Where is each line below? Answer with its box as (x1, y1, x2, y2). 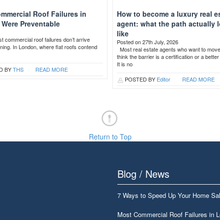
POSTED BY (123, 75, 157, 83)
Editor (156, 75, 170, 83)
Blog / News (117, 166, 169, 181)
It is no (116, 60, 133, 68)
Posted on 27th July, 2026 (116, 38, 178, 46)
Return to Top (88, 132, 132, 141)
